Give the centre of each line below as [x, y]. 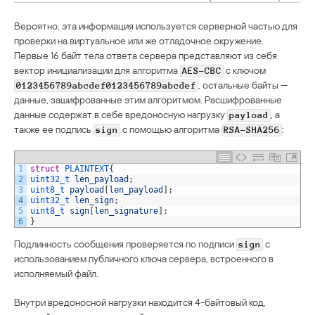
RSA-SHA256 [252, 130]
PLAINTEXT [87, 168]
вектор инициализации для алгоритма [97, 70]
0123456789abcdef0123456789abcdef [106, 85]
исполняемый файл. [56, 273]
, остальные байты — [243, 84]
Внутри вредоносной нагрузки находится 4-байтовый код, [140, 302]
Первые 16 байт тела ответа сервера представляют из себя [146, 55]
